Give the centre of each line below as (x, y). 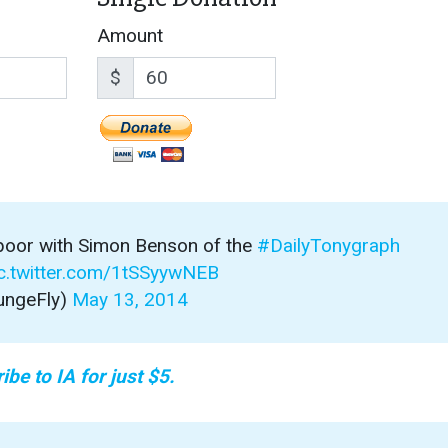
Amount (129, 36)
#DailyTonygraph (328, 245)
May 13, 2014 (130, 299)
